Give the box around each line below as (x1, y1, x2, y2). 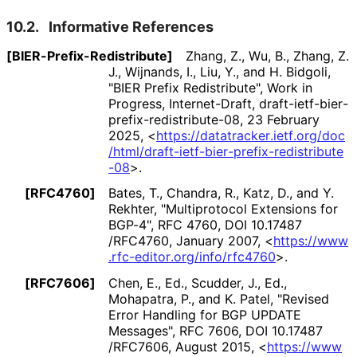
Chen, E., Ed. (108, 275, 184, 292)
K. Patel (225, 291, 270, 308)
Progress (108, 95, 162, 112)
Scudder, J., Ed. (191, 275, 284, 292)
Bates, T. (108, 185, 159, 202)
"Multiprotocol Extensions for (161, 201, 338, 218)
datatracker (200, 127, 270, 143)
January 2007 (176, 233, 257, 249)
